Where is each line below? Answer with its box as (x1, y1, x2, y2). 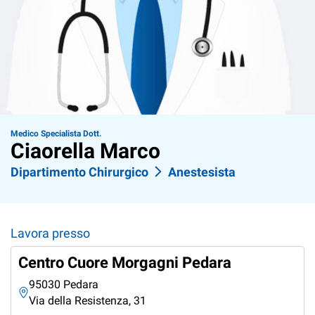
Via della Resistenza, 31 (29, 294, 146, 308)
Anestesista (168, 165, 236, 180)
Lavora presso (11, 226, 90, 241)
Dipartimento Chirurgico (11, 165, 148, 180)
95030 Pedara (29, 278, 98, 292)
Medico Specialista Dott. (11, 129, 101, 139)
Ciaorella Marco (11, 139, 160, 164)
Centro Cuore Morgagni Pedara (18, 254, 231, 272)
